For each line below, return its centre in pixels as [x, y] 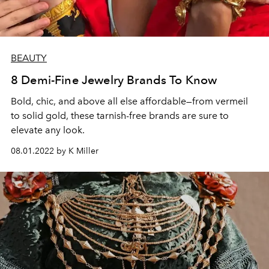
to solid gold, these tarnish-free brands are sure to [120, 115]
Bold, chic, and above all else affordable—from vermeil [129, 101]
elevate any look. [48, 130]
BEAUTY [29, 58]
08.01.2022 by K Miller [55, 151]
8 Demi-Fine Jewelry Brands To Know [114, 80]
